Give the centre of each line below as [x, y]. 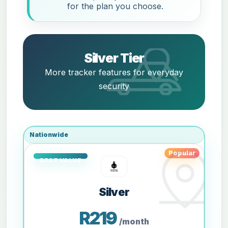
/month [134, 222]
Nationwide [49, 135]
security [114, 86]
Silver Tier [114, 58]
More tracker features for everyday [114, 73]
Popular [182, 153]
